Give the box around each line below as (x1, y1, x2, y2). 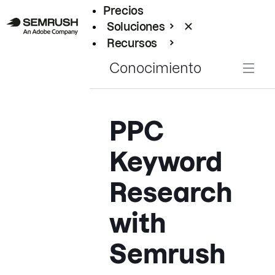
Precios (103, 4, 144, 17)
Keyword (109, 148, 222, 176)
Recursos (107, 37, 158, 49)
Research (109, 179, 233, 207)
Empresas (103, 53, 158, 65)
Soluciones (107, 20, 165, 33)
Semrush (109, 240, 226, 268)
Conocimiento (109, 61, 201, 76)
